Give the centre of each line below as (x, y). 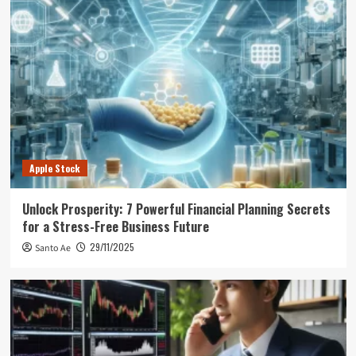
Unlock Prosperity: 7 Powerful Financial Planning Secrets (176, 209)
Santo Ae (52, 248)
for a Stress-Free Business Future (115, 226)
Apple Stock (54, 168)
